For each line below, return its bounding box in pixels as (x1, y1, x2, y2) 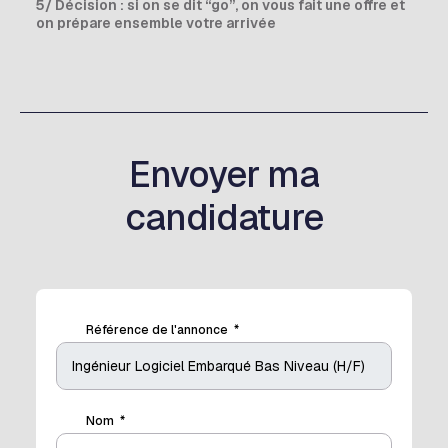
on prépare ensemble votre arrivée (36, 14, 276, 32)
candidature (125, 194, 323, 241)
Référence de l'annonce (86, 322, 228, 338)
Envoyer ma (129, 151, 319, 198)
